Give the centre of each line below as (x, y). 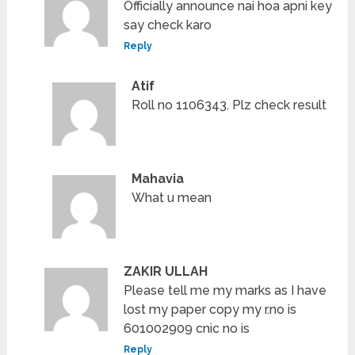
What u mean (172, 198)
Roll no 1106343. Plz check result (229, 105)
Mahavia (158, 179)
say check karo (168, 25)
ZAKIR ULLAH (166, 272)
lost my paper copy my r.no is (210, 310)
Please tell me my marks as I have (225, 291)
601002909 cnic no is (187, 329)
